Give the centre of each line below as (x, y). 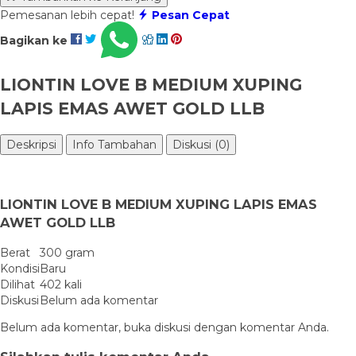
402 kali (61, 285)
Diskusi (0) (201, 145)
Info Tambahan (114, 145)
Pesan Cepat (191, 15)
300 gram (67, 253)
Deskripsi (31, 145)
